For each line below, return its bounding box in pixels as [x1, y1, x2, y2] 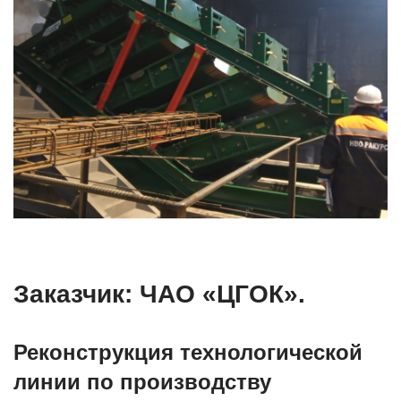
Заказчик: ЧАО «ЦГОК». [13, 279, 305, 308]
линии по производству [13, 369, 271, 394]
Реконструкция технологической [13, 339, 363, 364]
